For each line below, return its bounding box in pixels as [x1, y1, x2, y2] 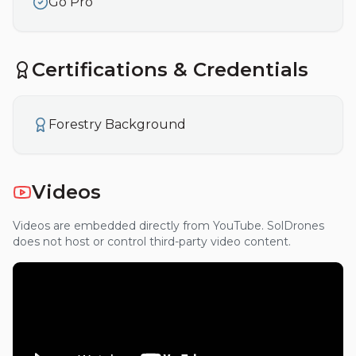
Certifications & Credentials [32, 58, 308, 81]
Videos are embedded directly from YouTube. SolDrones [13, 219, 324, 233]
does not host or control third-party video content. [13, 234, 291, 249]
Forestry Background [48, 117, 186, 132]
